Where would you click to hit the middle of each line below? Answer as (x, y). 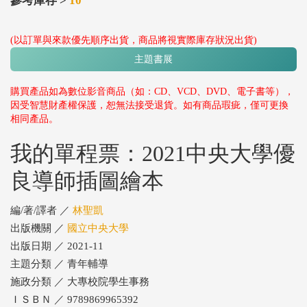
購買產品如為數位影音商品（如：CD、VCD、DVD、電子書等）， (152, 92)
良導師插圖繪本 (87, 181)
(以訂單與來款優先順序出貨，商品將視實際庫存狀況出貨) (134, 40)
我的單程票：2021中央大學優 (153, 154)
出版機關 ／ (39, 229)
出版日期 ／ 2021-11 (57, 246)
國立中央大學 (98, 229)
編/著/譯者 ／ (41, 211)
